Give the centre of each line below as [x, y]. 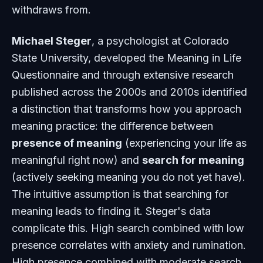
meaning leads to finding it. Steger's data [111, 211]
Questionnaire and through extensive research [123, 75]
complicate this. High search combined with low [128, 228]
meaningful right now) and [77, 160]
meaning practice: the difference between [112, 126]
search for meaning [193, 160]
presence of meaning [67, 143]
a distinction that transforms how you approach [127, 109]
